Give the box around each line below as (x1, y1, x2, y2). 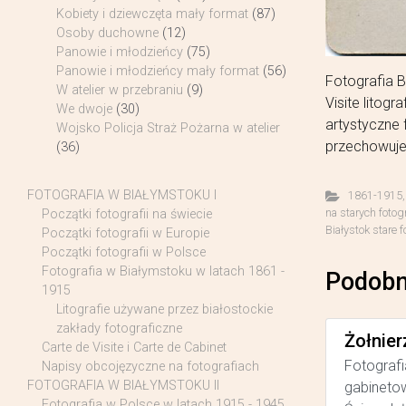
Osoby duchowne (56, 25, 159, 42)
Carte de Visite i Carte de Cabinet (42, 340, 227, 356)
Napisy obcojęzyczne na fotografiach (42, 359, 259, 375)
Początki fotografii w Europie (42, 226, 209, 242)
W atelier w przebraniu (56, 82, 183, 99)
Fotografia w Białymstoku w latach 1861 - (42, 264, 285, 280)
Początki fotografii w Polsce (42, 245, 206, 261)
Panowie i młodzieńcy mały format (56, 63, 259, 80)
